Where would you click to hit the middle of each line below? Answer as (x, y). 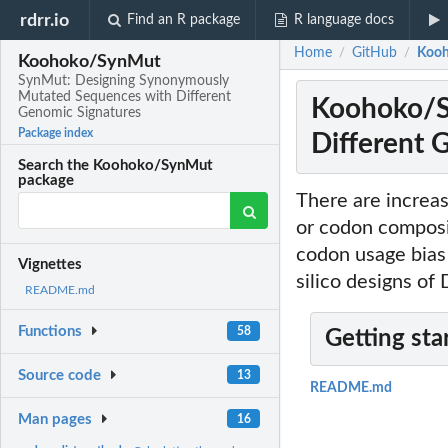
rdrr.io (45, 20)
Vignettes (50, 265)
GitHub (374, 53)
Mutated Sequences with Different (125, 97)
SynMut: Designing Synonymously (124, 81)
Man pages (55, 419)
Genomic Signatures (80, 113)
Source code (60, 376)
